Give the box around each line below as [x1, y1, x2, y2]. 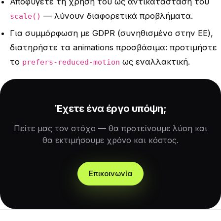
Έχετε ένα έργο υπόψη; [54, 102, 167, 114]
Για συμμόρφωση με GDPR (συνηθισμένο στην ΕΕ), [10, 28, 213, 38]
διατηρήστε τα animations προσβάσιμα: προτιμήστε [10, 42, 217, 52]
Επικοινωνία [89, 169, 132, 179]
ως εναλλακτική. [120, 56, 190, 67]
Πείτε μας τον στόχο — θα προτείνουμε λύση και [14, 123, 207, 133]
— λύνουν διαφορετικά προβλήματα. [41, 10, 193, 21]
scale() [10, 11, 41, 20]
